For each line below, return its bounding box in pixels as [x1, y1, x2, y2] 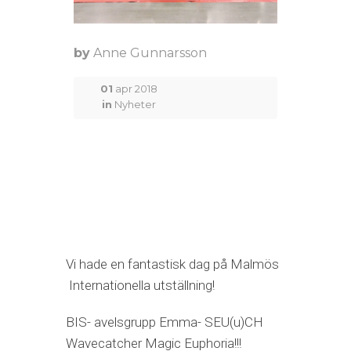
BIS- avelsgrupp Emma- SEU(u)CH [66, 314, 263, 331]
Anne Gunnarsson [93, 45, 207, 61]
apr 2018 [112, 82, 157, 96]
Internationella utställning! [66, 277, 215, 294]
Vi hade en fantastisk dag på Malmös [66, 256, 279, 273]
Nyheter [114, 98, 156, 111]
